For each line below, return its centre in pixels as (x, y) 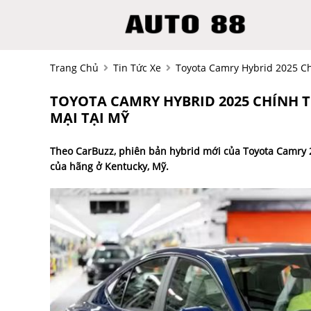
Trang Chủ (74, 68)
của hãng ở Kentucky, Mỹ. (111, 166)
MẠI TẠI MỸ (90, 118)
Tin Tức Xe (137, 68)
